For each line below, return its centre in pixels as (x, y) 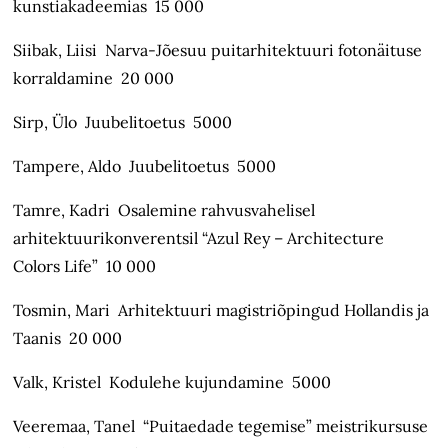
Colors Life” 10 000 (85, 266)
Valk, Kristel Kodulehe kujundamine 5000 (172, 382)
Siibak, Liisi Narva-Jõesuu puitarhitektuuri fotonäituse (218, 50)
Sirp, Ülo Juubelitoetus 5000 (123, 122)
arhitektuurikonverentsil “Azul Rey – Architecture (199, 238)
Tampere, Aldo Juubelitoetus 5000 (145, 166)
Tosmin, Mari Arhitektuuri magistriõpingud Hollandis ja (221, 310)
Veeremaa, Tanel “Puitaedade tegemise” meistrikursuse (221, 426)
